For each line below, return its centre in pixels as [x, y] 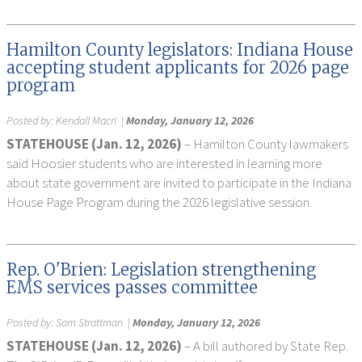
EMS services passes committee [132, 287]
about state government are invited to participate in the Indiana [179, 183]
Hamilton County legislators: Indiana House [180, 50]
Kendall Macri [86, 120]
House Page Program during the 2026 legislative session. [159, 202]
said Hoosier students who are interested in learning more [164, 163]
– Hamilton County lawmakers [266, 144]
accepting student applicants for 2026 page [178, 67]
